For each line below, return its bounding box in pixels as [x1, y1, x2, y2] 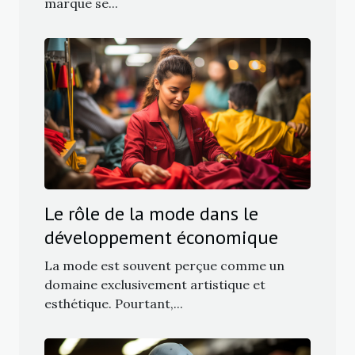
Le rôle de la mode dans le [44, 201, 258, 227]
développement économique [44, 225, 278, 250]
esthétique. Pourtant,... [44, 296, 183, 312]
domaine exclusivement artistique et [44, 277, 265, 293]
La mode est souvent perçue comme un [44, 258, 284, 274]
